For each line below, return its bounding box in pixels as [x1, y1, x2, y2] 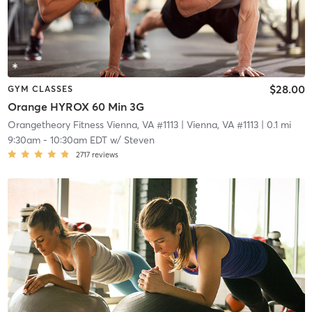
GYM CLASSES [7, 83, 73, 94]
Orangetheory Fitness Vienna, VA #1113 [7, 118, 178, 132]
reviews [91, 150, 118, 160]
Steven [123, 134, 155, 147]
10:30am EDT [49, 134, 107, 147]
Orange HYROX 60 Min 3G [7, 100, 144, 114]
